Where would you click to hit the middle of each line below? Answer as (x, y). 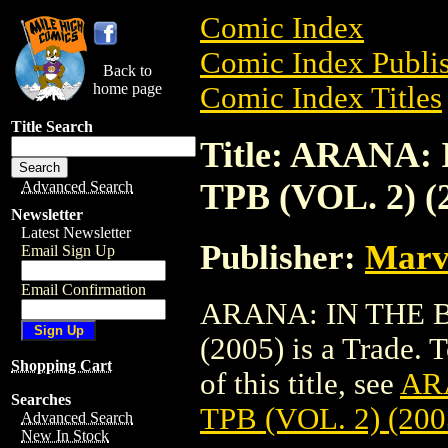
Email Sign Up (68, 250)
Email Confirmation (83, 289)
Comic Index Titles (321, 98)
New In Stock (65, 435)
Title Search (52, 126)
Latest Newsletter (76, 232)
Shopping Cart (61, 365)
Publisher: (282, 256)
